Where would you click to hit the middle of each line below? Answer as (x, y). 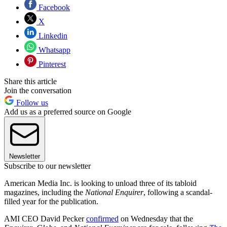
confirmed (102, 219)
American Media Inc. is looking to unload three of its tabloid (100, 183)
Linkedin (52, 36)
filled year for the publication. (51, 202)
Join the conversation (38, 91)
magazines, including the (45, 193)
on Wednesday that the (156, 219)
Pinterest (51, 64)
